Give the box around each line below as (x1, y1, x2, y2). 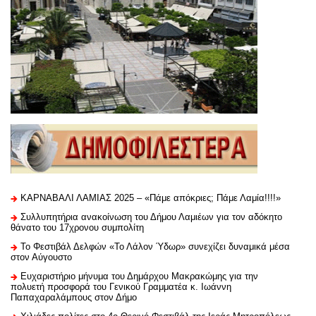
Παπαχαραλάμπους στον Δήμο (11, 291, 137, 303)
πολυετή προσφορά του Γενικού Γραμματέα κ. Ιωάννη (11, 281, 231, 292)
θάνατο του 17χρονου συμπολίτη (11, 221, 144, 233)
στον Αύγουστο (11, 251, 72, 262)
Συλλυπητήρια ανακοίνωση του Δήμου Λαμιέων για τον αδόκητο (20, 211, 282, 222)
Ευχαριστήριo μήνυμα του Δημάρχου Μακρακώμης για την (20, 270, 258, 281)
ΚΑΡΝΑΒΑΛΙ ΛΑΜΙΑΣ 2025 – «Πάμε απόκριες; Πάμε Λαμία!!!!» (20, 192, 281, 203)
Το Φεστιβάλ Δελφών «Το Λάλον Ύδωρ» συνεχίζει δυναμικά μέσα (20, 241, 290, 252)
